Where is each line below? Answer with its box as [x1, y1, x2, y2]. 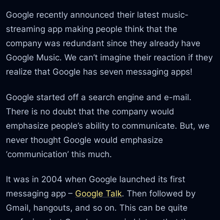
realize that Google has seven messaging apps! [6, 66, 193, 77]
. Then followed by [122, 188, 196, 198]
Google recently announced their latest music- [6, 9, 189, 20]
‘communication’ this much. [6, 148, 112, 159]
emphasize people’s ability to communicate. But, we [6, 120, 210, 131]
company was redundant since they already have [6, 38, 201, 49]
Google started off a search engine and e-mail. [6, 91, 192, 102]
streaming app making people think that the [6, 24, 178, 34]
